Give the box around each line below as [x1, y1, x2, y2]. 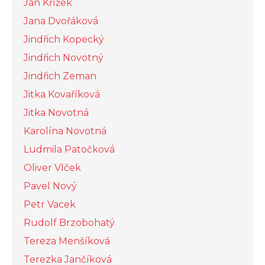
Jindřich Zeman [24, 70, 96, 82]
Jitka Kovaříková [24, 89, 100, 101]
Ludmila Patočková [24, 144, 115, 156]
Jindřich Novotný [24, 52, 104, 64]
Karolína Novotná [24, 125, 106, 137]
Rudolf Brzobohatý [24, 217, 115, 229]
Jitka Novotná [24, 107, 89, 119]
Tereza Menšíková [24, 235, 110, 247]
